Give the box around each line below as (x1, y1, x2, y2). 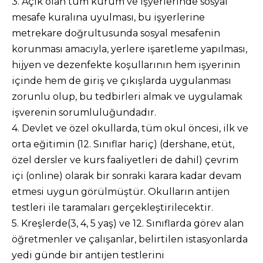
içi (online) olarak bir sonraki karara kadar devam (12, 170, 241, 181)
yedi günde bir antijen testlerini (12, 249, 164, 261)
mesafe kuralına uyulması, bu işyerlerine (12, 12, 205, 23)
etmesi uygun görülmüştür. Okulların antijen (12, 186, 230, 197)
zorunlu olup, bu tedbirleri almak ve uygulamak (12, 91, 242, 102)
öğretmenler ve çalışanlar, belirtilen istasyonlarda (12, 234, 248, 245)
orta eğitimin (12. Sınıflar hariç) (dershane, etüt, (12, 139, 234, 150)
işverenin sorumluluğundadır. (12, 107, 156, 118)
